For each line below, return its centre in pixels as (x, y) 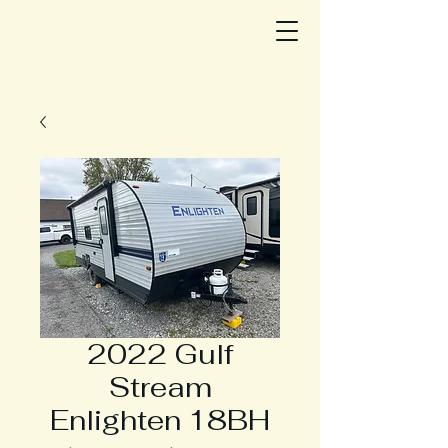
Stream (160, 387)
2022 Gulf (160, 354)
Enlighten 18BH (160, 420)
